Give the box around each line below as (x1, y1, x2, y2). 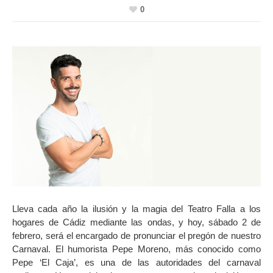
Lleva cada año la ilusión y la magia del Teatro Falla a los (12, 203, 261, 214)
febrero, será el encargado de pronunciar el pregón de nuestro (12, 230, 261, 241)
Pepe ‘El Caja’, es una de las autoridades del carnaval (12, 257, 261, 268)
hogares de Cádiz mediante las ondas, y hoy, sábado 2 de (12, 216, 261, 227)
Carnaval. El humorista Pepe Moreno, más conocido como (12, 243, 261, 254)
